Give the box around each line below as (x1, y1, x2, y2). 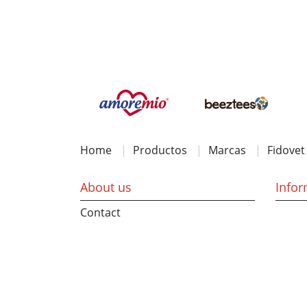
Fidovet (267, 143, 305, 158)
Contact (80, 205, 121, 220)
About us (80, 179, 132, 195)
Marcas (208, 143, 246, 158)
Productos (133, 143, 187, 158)
